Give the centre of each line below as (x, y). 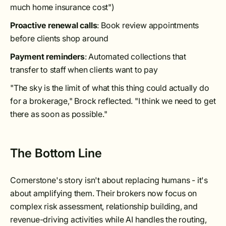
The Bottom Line (56, 153)
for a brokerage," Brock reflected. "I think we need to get (113, 101)
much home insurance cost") (62, 7)
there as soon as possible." (59, 114)
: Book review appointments (148, 25)
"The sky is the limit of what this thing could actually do (110, 88)
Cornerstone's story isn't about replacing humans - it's (109, 180)
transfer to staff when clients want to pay (84, 70)
